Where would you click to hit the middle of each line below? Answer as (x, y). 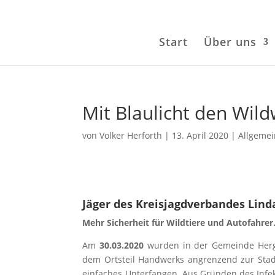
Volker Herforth (131, 135)
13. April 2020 (200, 135)
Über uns (230, 42)
